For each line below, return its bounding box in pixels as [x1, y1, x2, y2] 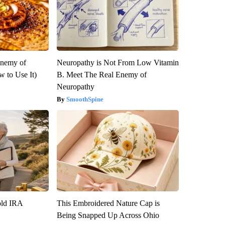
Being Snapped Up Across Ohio [56, 211, 159, 220]
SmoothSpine [66, 95, 103, 103]
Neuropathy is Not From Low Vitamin [56, 58, 179, 67]
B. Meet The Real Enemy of [56, 70, 147, 79]
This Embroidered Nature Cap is [56, 199, 160, 208]
